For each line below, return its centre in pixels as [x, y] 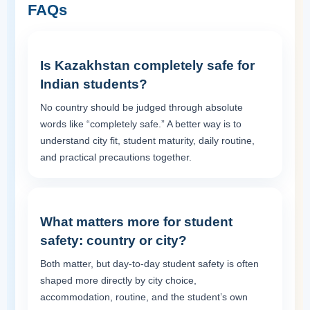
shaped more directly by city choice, [118, 280]
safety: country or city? [113, 240]
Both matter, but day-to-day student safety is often [149, 263]
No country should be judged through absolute [142, 107]
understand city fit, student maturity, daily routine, [147, 140]
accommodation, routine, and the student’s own [144, 297]
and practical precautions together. [116, 157]
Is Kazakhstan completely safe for [147, 65]
